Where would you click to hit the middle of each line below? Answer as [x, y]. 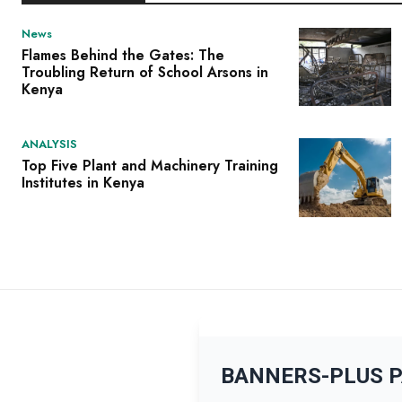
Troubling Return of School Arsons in [145, 72]
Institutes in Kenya [83, 183]
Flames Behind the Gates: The [123, 55]
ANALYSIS [49, 144]
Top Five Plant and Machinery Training [150, 166]
